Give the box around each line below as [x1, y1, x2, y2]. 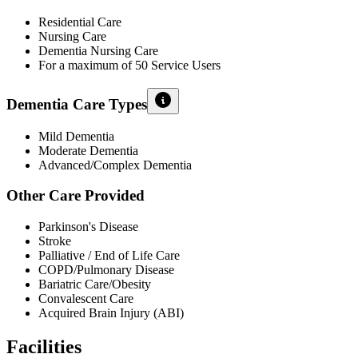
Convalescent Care [38, 292, 133, 306]
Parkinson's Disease [38, 220, 138, 234]
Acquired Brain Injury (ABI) [38, 306, 184, 320]
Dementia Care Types [6, 96, 147, 113]
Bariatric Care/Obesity [38, 277, 151, 292]
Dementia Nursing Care [38, 44, 158, 58]
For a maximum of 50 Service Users [38, 58, 221, 73]
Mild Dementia [38, 129, 114, 143]
